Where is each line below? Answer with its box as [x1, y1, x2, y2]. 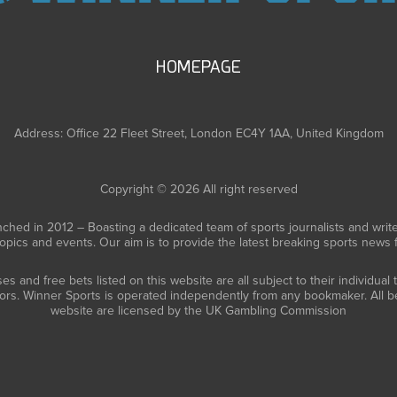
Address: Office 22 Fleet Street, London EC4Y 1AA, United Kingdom [13, 126, 384, 141]
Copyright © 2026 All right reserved [99, 182, 298, 197]
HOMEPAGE [156, 58, 241, 76]
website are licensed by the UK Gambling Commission [51, 303, 346, 318]
